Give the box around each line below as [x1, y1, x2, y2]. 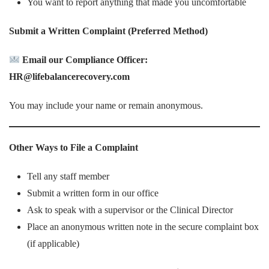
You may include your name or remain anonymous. [9, 100, 203, 110]
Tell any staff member [27, 171, 109, 181]
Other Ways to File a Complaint [9, 142, 138, 153]
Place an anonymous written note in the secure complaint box [27, 222, 259, 232]
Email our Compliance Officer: [22, 55, 148, 65]
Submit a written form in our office [27, 188, 159, 198]
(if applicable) [27, 238, 79, 249]
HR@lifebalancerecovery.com [9, 71, 130, 82]
